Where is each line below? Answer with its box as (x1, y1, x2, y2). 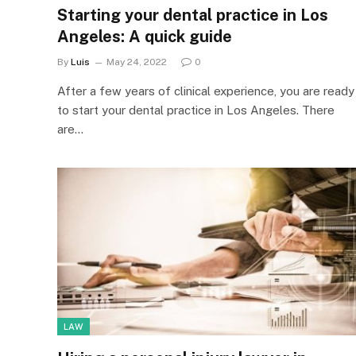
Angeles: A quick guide (57, 26, 232, 46)
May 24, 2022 (106, 56, 167, 68)
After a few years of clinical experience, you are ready (57, 83, 354, 98)
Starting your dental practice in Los (57, 5, 328, 25)
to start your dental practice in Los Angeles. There (57, 103, 335, 117)
